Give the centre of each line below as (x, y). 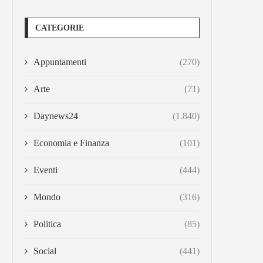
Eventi (45, 170)
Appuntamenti (60, 62)
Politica (47, 224)
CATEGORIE (60, 28)
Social (45, 251)
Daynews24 (56, 116)
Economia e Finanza (71, 143)
